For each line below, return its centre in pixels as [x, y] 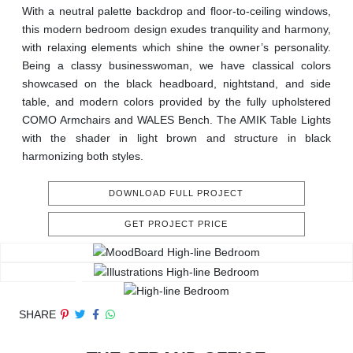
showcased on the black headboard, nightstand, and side [176, 84]
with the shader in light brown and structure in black [176, 138]
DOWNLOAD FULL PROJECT [176, 193]
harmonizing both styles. [83, 156]
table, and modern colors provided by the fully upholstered [176, 102]
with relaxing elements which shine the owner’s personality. [176, 48]
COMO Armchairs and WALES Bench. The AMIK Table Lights [176, 120]
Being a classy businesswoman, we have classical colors [176, 66]
